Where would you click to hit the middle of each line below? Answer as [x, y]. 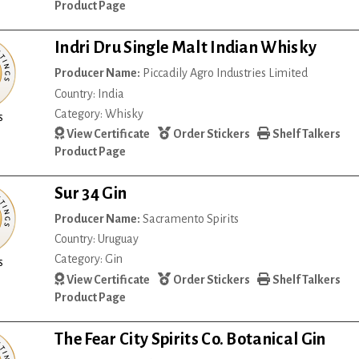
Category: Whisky [99, 113]
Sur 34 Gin [91, 194]
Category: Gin [89, 259]
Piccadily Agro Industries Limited [224, 73]
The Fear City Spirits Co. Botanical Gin [190, 339]
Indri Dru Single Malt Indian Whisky [186, 48]
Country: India [90, 93]
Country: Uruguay [97, 239]
